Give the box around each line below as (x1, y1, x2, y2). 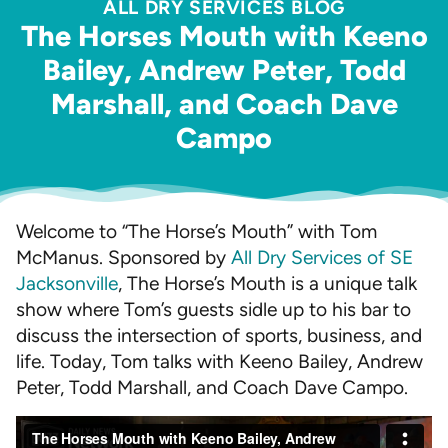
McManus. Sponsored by (16, 245, 231, 269)
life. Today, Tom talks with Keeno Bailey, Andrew (16, 349, 423, 373)
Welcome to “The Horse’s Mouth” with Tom (16, 219, 377, 243)
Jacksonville (16, 271, 118, 295)
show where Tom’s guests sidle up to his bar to (16, 297, 411, 321)
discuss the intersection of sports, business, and (16, 323, 422, 347)
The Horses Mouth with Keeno (20, 18, 428, 53)
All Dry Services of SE (231, 245, 413, 269)
